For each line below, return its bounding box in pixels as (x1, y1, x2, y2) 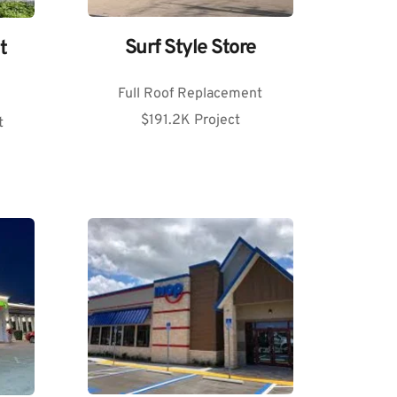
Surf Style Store (124, 35, 256, 62)
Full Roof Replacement (118, 85, 263, 104)
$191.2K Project (140, 112, 240, 130)
